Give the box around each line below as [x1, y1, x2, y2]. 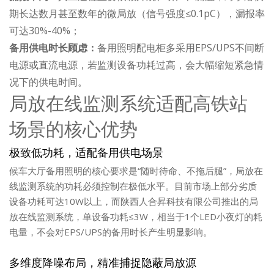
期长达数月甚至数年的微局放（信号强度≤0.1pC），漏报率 [9, 7, 265, 21]
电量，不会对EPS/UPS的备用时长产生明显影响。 [9, 226, 212, 239]
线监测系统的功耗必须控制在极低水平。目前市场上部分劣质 [9, 180, 257, 193]
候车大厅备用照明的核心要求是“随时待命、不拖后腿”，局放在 [9, 165, 263, 177]
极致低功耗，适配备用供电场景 [9, 146, 163, 160]
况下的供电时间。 [9, 75, 87, 89]
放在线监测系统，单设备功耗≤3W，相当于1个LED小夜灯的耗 [9, 210, 262, 223]
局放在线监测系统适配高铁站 [9, 91, 248, 116]
